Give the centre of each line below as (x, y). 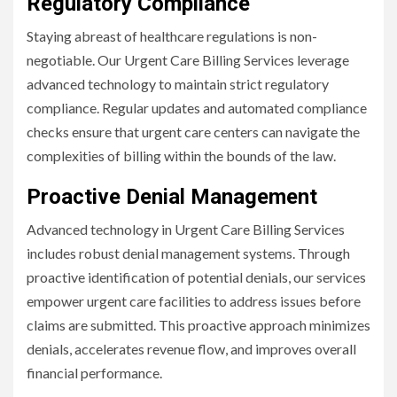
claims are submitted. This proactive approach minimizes (198, 324)
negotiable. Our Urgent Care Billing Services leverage (188, 59)
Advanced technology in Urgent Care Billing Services (186, 229)
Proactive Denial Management (172, 196)
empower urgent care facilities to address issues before (194, 300)
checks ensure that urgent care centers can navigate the (193, 131)
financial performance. (94, 372)
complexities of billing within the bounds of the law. (181, 155)
